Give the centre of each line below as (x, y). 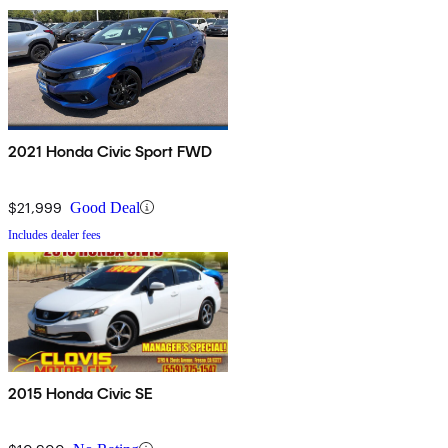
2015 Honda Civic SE (81, 393)
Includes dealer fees (54, 234)
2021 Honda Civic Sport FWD (110, 151)
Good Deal (105, 207)
